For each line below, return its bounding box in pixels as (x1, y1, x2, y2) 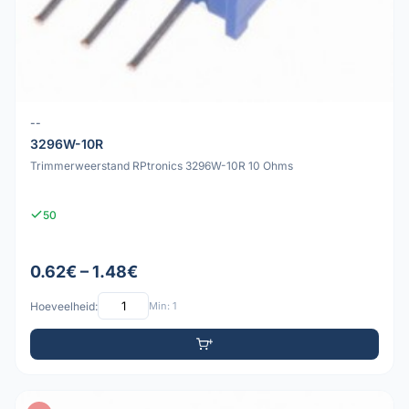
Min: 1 (149, 299, 176, 312)
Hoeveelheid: (30, 299, 98, 313)
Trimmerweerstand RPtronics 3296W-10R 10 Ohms (30, 158, 293, 173)
